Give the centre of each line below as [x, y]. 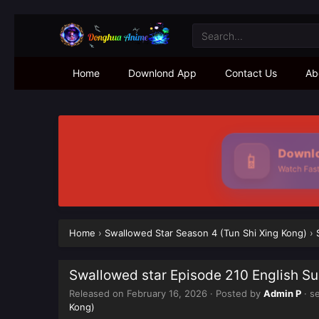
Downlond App [162, 73]
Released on [98, 293]
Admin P [282, 293]
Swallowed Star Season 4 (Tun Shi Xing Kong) [206, 233]
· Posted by [235, 293]
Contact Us [251, 73]
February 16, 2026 [167, 293]
